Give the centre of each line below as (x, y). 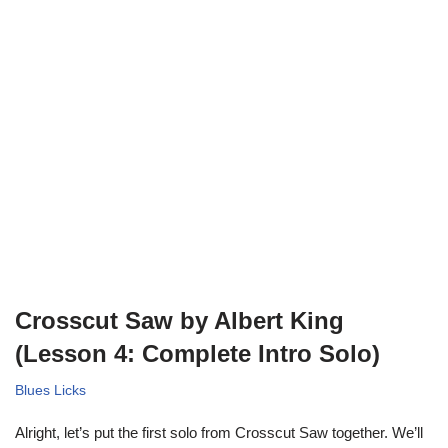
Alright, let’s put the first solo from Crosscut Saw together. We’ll (219, 432)
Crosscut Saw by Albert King (179, 320)
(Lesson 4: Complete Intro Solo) (197, 353)
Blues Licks (50, 390)
